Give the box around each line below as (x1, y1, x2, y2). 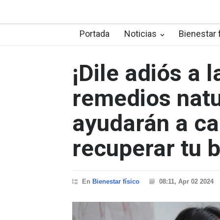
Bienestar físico (92, 178, 139, 186)
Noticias (124, 28, 157, 39)
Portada (80, 28, 110, 39)
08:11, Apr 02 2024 (159, 178, 214, 186)
